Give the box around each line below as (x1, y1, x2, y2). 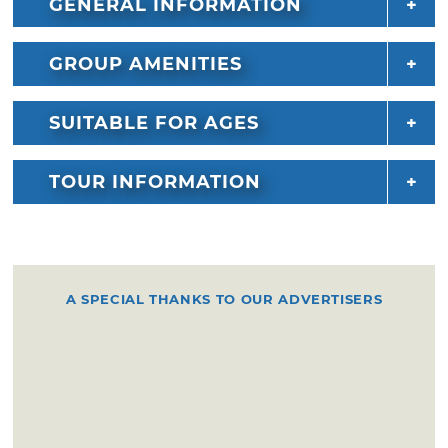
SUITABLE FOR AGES (49, 111, 260, 134)
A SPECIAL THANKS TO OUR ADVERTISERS (65, 290, 383, 307)
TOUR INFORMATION (49, 170, 262, 193)
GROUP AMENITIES (49, 52, 243, 75)
